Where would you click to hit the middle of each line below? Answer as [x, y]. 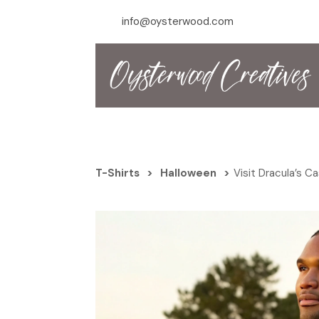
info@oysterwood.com [178, 21]
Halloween [188, 173]
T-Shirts [117, 173]
